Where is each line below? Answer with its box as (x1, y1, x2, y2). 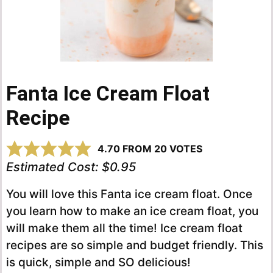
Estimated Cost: (6, 160, 102, 175)
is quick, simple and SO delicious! (6, 255, 191, 270)
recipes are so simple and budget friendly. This (6, 238, 263, 253)
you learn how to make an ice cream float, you (6, 204, 258, 219)
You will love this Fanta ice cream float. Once (6, 187, 252, 202)
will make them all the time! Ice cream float (6, 221, 243, 236)
